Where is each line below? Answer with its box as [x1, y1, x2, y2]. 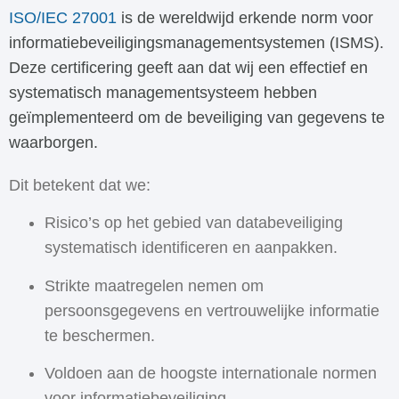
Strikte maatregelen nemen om [45, 276, 264, 295]
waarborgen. [9, 134, 102, 152]
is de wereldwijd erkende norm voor [117, 9, 373, 28]
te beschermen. [45, 326, 155, 345]
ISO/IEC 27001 [9, 9, 117, 28]
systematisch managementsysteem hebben [9, 84, 317, 102]
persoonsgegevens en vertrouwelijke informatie [45, 301, 379, 320]
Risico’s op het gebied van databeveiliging [45, 214, 343, 232]
